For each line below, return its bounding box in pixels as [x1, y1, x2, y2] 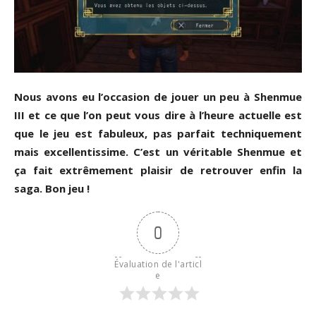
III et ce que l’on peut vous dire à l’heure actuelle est [14, 107, 302, 122]
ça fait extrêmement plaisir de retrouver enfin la [14, 162, 302, 177]
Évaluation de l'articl [114, 257, 202, 270]
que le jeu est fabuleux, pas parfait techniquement [14, 126, 302, 140]
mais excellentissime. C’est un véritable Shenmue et [14, 144, 302, 159]
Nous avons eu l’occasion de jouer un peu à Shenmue [14, 89, 302, 104]
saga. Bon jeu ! [14, 181, 90, 195]
